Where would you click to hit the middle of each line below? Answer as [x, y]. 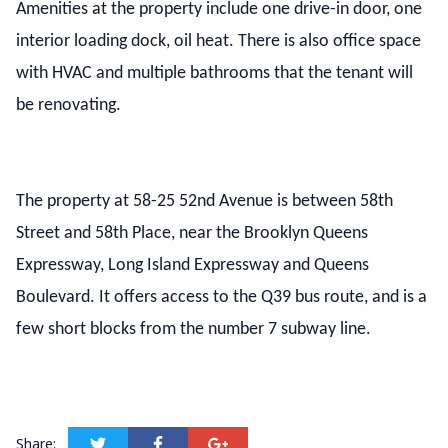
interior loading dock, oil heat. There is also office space [218, 41]
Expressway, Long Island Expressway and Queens [192, 265]
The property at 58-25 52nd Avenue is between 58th [204, 201]
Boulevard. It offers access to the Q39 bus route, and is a [221, 297]
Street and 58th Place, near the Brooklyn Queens [192, 233]
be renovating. [68, 105]
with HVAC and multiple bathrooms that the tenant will [214, 73]
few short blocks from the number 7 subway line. [193, 329]
